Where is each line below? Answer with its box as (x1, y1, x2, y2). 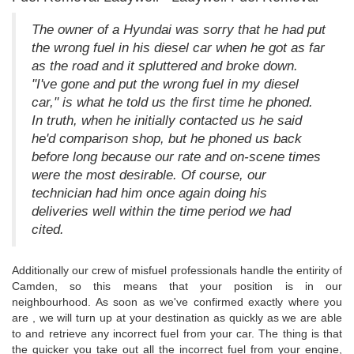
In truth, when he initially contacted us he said (32, 112, 302, 128)
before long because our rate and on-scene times (32, 149, 321, 164)
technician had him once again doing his (32, 185, 267, 201)
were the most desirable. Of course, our (32, 167, 266, 183)
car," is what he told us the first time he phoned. (32, 94, 313, 110)
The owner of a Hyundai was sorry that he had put (32, 21, 326, 37)
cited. (32, 221, 64, 237)
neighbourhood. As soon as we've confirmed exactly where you (12, 295, 342, 308)
